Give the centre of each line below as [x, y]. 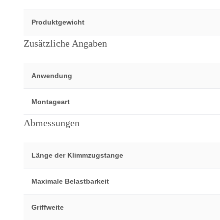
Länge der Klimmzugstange [77, 155]
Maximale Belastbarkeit [70, 181]
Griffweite [48, 207]
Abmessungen [52, 123]
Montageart [51, 102]
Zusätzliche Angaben [65, 43]
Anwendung [52, 76]
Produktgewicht [58, 22]
